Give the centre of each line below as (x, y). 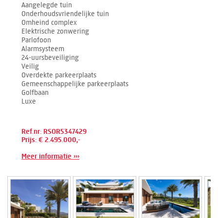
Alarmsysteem (43, 49)
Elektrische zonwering (55, 32)
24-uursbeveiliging (50, 58)
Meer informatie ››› (51, 157)
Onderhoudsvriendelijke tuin (65, 14)
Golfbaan (35, 93)
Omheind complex (49, 23)
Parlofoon (36, 40)
